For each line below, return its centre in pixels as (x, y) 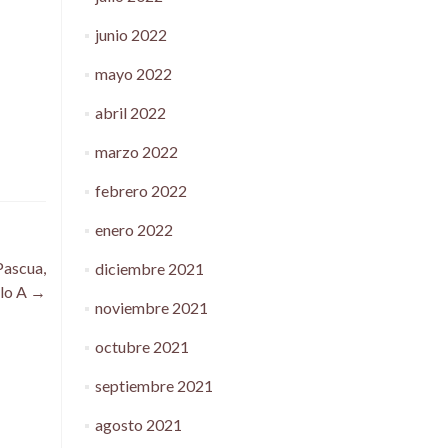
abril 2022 (130, 112)
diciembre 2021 (149, 268)
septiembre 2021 (153, 385)
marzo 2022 (136, 151)
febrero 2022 (140, 190)
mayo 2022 (133, 73)
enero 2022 (133, 229)
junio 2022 (130, 34)
